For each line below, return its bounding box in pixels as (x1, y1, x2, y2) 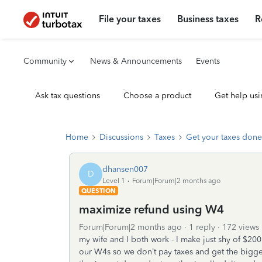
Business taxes (177, 13, 239, 25)
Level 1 (102, 176, 125, 185)
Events (196, 56, 220, 66)
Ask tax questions (35, 91, 100, 101)
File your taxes (99, 13, 161, 25)
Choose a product (123, 91, 191, 101)
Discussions (99, 132, 143, 142)
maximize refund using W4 (79, 202, 224, 216)
